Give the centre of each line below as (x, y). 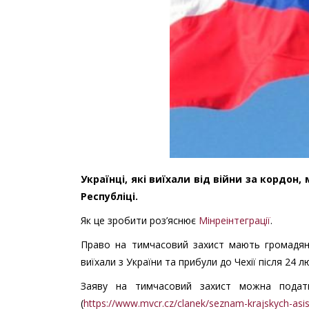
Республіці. (109, 196)
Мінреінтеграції (235, 220)
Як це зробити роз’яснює (140, 220)
